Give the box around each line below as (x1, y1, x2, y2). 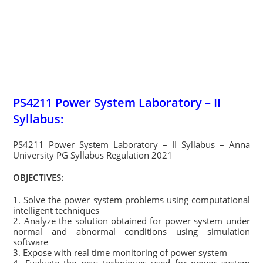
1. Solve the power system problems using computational (13, 194, 250, 205)
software (13, 236, 49, 248)
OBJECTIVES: (13, 171, 64, 183)
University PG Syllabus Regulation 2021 (13, 149, 173, 161)
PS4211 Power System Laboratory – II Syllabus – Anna (13, 139, 250, 150)
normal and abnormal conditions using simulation (13, 225, 250, 237)
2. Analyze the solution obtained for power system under (13, 215, 250, 227)
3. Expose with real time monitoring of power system (13, 247, 228, 258)
